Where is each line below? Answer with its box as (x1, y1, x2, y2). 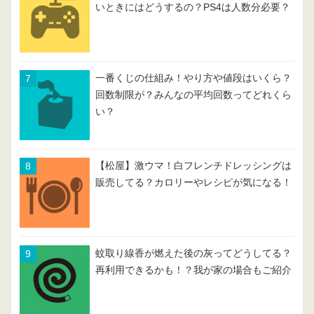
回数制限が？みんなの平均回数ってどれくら (95, 90, 292, 101)
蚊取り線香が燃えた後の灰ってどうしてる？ (95, 248, 292, 259)
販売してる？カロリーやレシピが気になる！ (95, 177, 292, 189)
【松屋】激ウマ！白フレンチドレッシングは (95, 161, 292, 172)
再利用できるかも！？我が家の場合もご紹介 (95, 265, 292, 276)
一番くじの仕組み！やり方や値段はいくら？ (95, 73, 292, 84)
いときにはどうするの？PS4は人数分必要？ (95, 2, 290, 13)
